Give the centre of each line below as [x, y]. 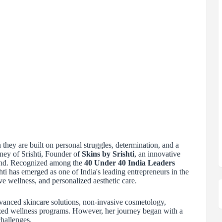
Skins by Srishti [108, 154]
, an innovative [157, 154]
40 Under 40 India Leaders [129, 163]
